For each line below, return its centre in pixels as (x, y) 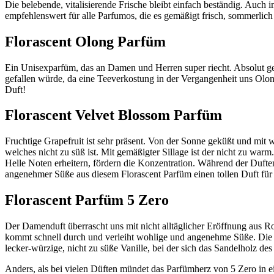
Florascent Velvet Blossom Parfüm (113, 115)
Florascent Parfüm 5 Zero (87, 200)
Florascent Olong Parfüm (85, 41)
